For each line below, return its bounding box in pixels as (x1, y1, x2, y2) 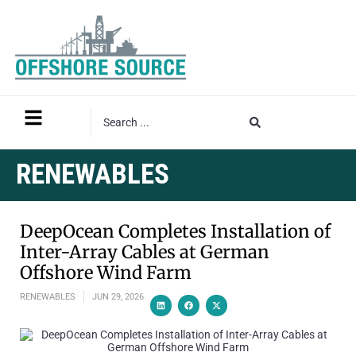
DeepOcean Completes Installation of (20, 219, 331, 242)
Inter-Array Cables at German (20, 240, 269, 263)
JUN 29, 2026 (92, 291, 144, 302)
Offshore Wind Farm (20, 261, 192, 284)
